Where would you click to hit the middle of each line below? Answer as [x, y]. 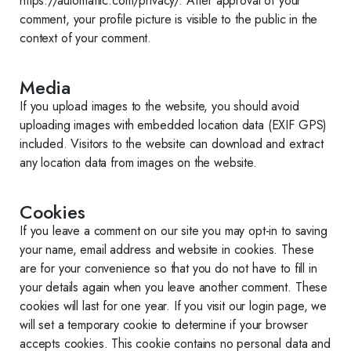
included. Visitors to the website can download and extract [172, 144]
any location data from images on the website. [138, 163]
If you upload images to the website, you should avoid [159, 106]
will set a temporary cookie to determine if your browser [164, 325]
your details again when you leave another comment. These [174, 287]
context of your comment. [86, 38]
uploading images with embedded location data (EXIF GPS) [174, 125]
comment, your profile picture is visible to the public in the [169, 19]
